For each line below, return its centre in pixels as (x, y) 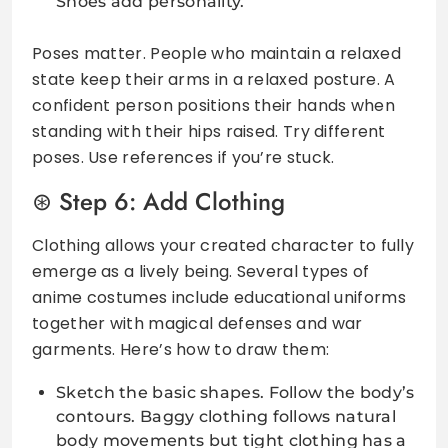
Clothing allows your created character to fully (223, 245)
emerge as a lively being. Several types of (201, 271)
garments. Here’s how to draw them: (181, 349)
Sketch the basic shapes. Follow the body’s (235, 392)
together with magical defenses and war (197, 323)
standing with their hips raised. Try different (209, 131)
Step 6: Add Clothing (172, 201)
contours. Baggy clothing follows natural (226, 416)
